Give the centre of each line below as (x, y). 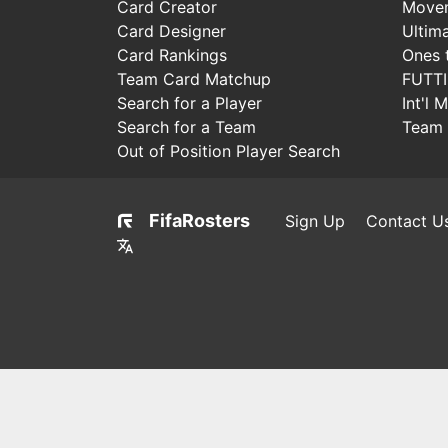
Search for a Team (186, 126)
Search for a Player (189, 102)
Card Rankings (172, 54)
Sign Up (315, 220)
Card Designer (171, 30)
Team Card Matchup (194, 78)
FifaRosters (199, 220)
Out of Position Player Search (228, 150)
